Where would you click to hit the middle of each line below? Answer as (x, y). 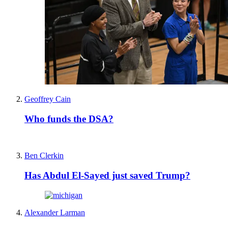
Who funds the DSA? (69, 119)
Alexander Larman (55, 212)
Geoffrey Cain (48, 99)
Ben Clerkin (44, 156)
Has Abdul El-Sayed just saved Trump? (107, 176)
